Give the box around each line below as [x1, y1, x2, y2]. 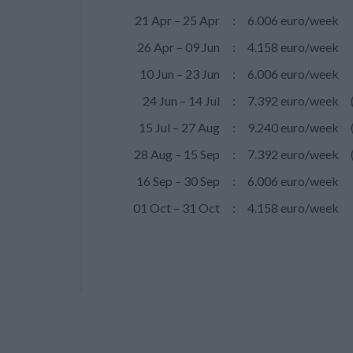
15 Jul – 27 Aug [139, 120, 220, 135]
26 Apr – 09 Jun [137, 39, 220, 54]
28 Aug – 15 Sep [134, 147, 220, 162]
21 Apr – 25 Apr [135, 13, 220, 28]
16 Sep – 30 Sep [136, 173, 220, 188]
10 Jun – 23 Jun [139, 66, 220, 81]
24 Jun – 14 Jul [143, 93, 220, 108]
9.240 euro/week [247, 120, 339, 135]
